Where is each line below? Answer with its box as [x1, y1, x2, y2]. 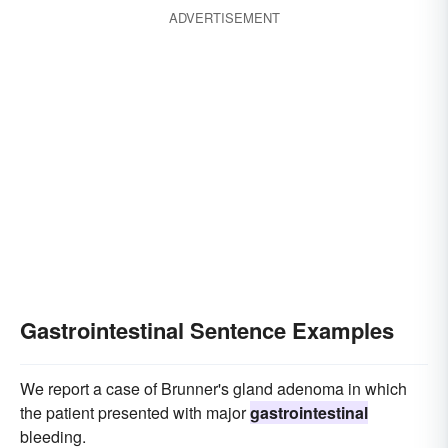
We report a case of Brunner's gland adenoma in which [20, 377, 407, 400]
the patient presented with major [20, 401, 250, 424]
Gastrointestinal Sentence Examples [20, 314, 394, 346]
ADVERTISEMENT [168, 8, 280, 27]
